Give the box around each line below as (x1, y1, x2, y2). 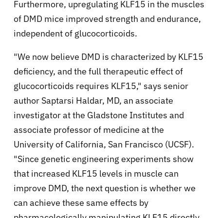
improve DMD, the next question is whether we (14, 182, 196, 194)
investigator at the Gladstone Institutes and (14, 109, 184, 121)
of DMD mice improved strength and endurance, (14, 13, 201, 25)
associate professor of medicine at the (14, 124, 164, 136)
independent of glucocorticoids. (14, 28, 137, 39)
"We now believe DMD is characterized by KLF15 (14, 51, 203, 63)
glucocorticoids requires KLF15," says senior (14, 80, 188, 92)
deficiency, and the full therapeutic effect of (14, 66, 183, 77)
